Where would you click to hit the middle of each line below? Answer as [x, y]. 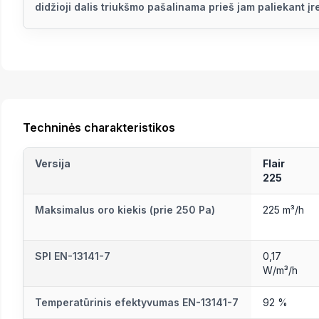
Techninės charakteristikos [99, 128]
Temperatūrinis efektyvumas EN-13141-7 [137, 303]
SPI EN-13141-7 [73, 256]
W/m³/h [280, 271]
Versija [53, 164]
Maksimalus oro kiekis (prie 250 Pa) [125, 210]
